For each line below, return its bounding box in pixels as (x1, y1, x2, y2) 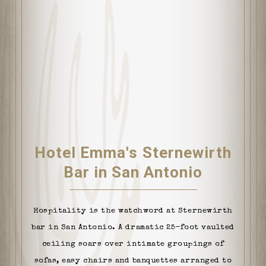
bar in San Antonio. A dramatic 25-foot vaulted (31, 223, 235, 232)
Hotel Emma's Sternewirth (34, 143, 232, 161)
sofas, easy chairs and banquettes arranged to (34, 256, 232, 265)
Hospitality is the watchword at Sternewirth (33, 207, 233, 215)
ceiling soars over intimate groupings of (42, 240, 224, 248)
